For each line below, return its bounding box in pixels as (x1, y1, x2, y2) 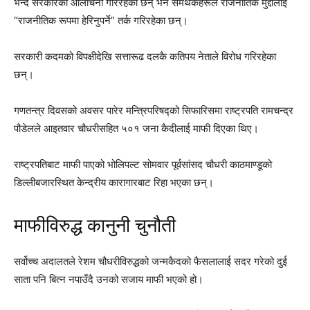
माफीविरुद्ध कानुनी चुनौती (14, 215, 176, 237)
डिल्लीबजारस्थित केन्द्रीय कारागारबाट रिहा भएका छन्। (14, 176, 214, 189)
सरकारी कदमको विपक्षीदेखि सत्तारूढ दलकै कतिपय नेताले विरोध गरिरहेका (14, 50, 276, 63)
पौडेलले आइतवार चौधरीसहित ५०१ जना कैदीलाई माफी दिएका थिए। (14, 122, 259, 135)
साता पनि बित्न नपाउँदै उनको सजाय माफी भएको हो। (14, 273, 203, 286)
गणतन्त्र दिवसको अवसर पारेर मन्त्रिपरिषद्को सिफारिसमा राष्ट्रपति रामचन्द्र (14, 104, 293, 117)
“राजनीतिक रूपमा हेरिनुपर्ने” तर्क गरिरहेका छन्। (14, 14, 188, 27)
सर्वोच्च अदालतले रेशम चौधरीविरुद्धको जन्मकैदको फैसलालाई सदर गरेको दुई (14, 255, 287, 268)
